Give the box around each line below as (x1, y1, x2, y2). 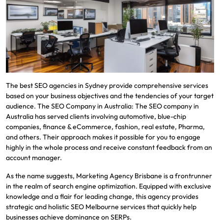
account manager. (6, 153, 62, 162)
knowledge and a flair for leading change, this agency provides (6, 192, 198, 201)
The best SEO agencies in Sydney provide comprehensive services (6, 81, 208, 90)
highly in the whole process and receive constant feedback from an (6, 142, 212, 152)
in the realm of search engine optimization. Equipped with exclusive (6, 181, 211, 191)
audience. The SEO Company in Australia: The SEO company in (6, 101, 199, 110)
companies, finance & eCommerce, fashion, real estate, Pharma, (6, 122, 205, 131)
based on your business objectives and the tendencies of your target (6, 91, 214, 100)
